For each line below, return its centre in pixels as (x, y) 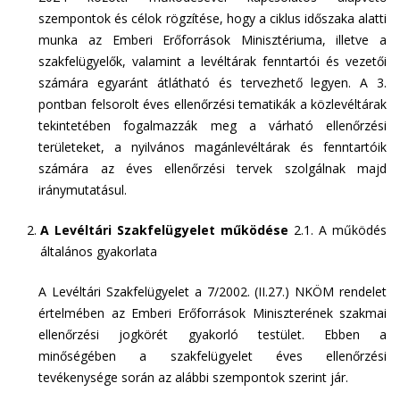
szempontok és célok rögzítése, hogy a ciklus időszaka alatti (212, 18)
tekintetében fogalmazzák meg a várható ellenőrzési (212, 125)
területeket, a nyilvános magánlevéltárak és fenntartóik (212, 147)
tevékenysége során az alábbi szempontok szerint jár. (194, 377)
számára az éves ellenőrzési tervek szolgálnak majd (212, 168)
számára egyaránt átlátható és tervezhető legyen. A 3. (212, 83)
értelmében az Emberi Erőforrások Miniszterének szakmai (212, 313)
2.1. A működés (340, 230)
